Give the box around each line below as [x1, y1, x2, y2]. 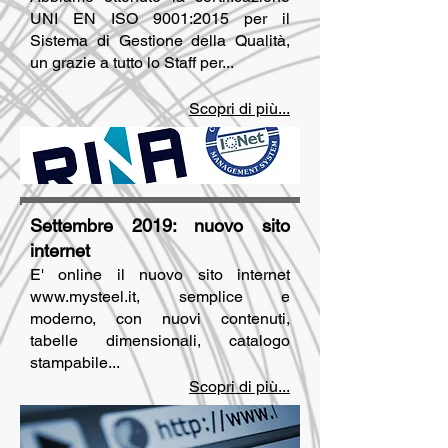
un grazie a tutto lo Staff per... [30, 53, 234, 72]
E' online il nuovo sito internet [30, 265, 290, 284]
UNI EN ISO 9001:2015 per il [30, 9, 290, 28]
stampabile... [30, 353, 120, 372]
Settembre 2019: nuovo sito [30, 215, 290, 236]
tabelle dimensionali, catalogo [30, 331, 290, 350]
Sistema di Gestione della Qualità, [30, 31, 290, 50]
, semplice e [136, 287, 290, 306]
